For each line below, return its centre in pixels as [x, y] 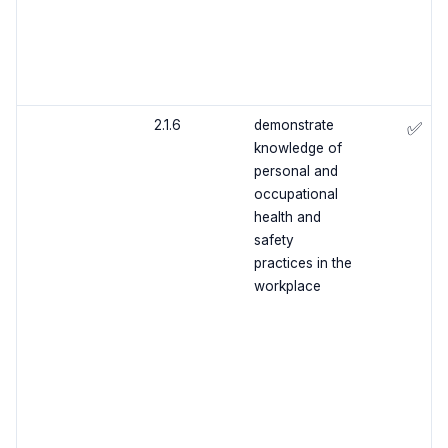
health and [287, 217]
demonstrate [293, 125]
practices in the [302, 263]
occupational [295, 194]
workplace [287, 286]
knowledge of [297, 148]
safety [273, 240]
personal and [295, 171]
